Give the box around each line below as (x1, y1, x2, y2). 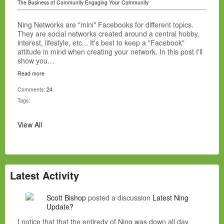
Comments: (17, 85, 46, 93)
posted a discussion (86, 192, 152, 203)
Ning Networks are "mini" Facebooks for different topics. (17, 19, 193, 30)
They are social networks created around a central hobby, (17, 28, 199, 39)
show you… (17, 55, 54, 66)
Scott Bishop (46, 192, 86, 203)
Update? (46, 201, 73, 212)
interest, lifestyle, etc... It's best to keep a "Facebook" (17, 37, 184, 48)
